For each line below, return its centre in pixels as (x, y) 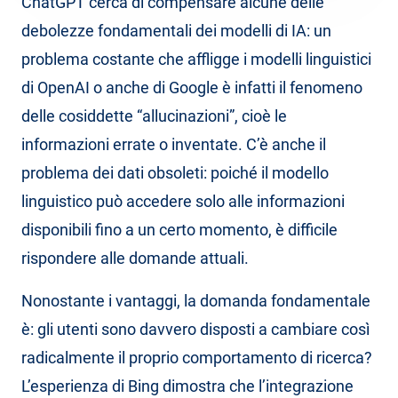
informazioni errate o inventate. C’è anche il (174, 144)
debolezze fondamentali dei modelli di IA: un (176, 30)
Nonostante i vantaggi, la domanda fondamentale (196, 300)
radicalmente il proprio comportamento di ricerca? (197, 357)
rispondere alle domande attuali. (135, 258)
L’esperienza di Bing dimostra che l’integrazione (187, 386)
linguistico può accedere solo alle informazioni (183, 201)
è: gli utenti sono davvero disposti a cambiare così (195, 329)
